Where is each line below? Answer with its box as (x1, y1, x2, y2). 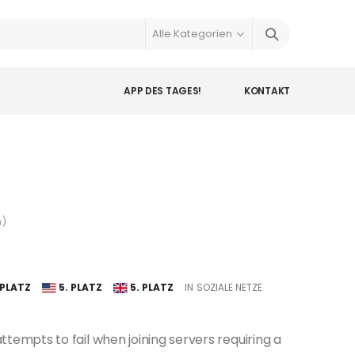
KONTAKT (244, 84, 290, 97)
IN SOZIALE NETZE (185, 281, 263, 294)
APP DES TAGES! (124, 84, 202, 97)
